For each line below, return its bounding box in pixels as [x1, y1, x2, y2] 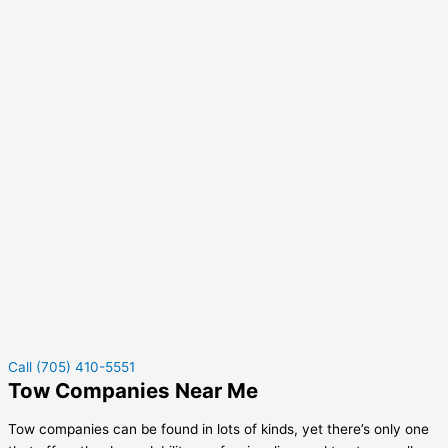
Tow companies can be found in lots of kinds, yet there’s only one [8, 420, 429, 437]
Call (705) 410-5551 [8, 359, 135, 376]
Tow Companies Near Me [8, 378, 258, 404]
